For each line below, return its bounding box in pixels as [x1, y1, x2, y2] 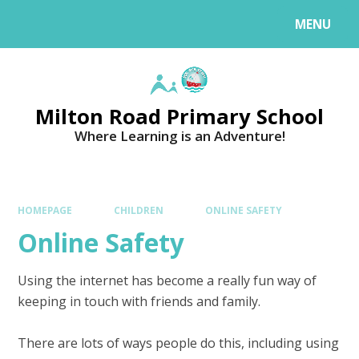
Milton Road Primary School [35, 102, 324, 130]
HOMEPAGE [18, 204, 73, 217]
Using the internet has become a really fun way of [18, 271, 317, 289]
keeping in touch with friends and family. [18, 292, 261, 310]
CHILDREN [114, 204, 163, 217]
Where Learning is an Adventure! [74, 126, 285, 145]
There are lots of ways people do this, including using [18, 333, 340, 352]
